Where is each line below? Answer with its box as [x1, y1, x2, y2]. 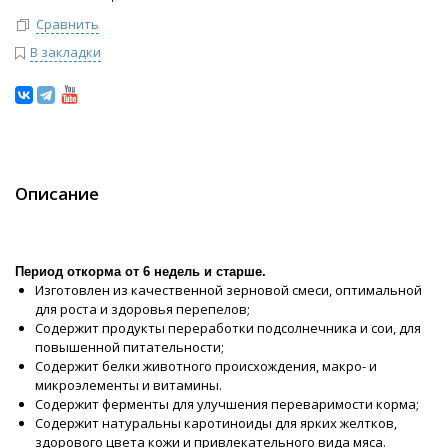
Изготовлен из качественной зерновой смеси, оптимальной [35, 281, 422, 300]
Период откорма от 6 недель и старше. [15, 264, 266, 280]
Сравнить [36, 14, 99, 33]
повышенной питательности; [35, 338, 224, 357]
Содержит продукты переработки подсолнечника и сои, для [35, 319, 421, 338]
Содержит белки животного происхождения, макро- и [35, 357, 377, 376]
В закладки [30, 43, 101, 62]
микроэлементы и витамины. [35, 376, 222, 395]
